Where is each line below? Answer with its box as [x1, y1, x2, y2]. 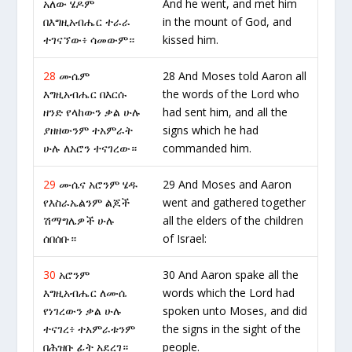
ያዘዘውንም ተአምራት [43, 123, 134, 137]
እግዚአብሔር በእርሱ [43, 86, 127, 101]
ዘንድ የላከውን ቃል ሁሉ [43, 104, 141, 119]
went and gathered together [163, 195, 306, 210]
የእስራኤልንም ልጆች [43, 195, 130, 210]
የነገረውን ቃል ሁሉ [43, 303, 123, 318]
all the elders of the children [163, 213, 304, 228]
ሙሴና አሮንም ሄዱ [56, 177, 138, 192]
